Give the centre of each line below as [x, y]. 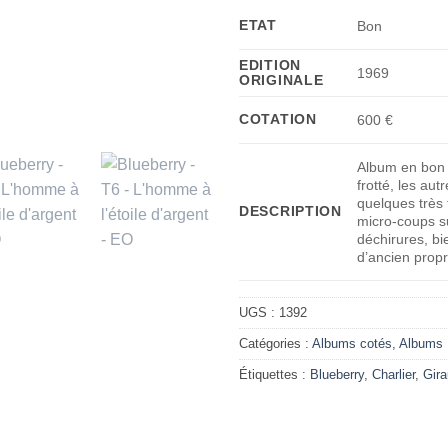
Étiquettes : [274, 374]
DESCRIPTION [290, 210]
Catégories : [275, 343]
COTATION [278, 118]
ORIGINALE [281, 79]
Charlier [393, 374]
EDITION [270, 64]
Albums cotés [352, 343]
